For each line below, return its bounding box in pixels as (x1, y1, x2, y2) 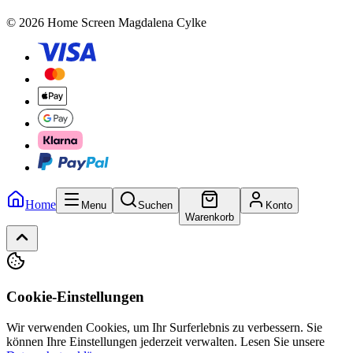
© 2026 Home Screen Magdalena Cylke (6, 16, 206, 30)
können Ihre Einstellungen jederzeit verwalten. (6, 334, 237, 348)
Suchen (138, 199, 173, 212)
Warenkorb (185, 211, 234, 224)
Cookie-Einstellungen (6, 288, 144, 305)
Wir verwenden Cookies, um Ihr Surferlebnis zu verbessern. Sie (6, 320, 322, 334)
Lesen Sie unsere (240, 334, 325, 348)
